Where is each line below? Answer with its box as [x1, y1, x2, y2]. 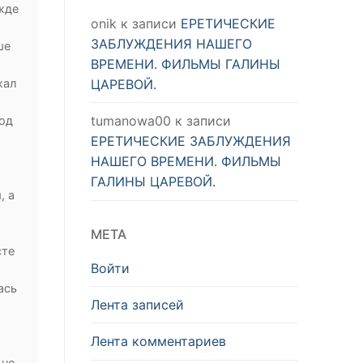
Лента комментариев [91, 333, 226, 350]
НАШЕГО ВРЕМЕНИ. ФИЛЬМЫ [91, 153, 281, 170]
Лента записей [91, 296, 184, 313]
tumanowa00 [91, 113, 171, 130]
